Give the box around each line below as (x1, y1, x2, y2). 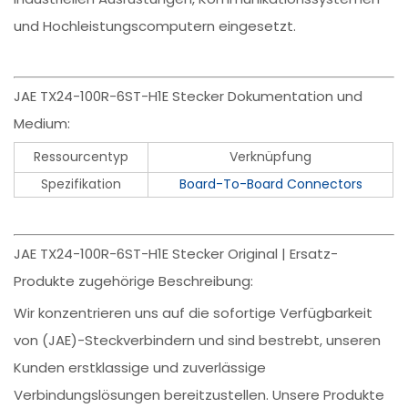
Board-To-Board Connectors (178, 175, 362, 194)
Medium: (14, 114, 71, 134)
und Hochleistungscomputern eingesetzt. (14, 16, 297, 36)
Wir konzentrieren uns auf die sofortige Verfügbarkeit (14, 303, 373, 323)
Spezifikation (41, 175, 122, 194)
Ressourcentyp (34, 148, 129, 167)
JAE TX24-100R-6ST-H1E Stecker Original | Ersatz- (14, 244, 339, 264)
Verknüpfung (229, 148, 312, 167)
